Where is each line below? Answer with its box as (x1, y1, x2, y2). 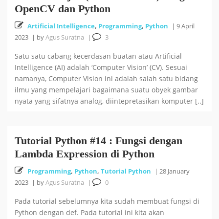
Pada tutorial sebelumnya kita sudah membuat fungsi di (15, 197, 199, 206)
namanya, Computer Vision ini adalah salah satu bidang (15, 74, 198, 83)
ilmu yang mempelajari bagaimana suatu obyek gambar (15, 85, 198, 94)
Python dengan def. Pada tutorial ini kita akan (15, 208, 164, 217)
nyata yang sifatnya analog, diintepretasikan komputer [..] (15, 96, 204, 106)
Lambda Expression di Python (15, 148, 154, 160)
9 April (176, 22, 195, 30)
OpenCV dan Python (15, 2, 110, 15)
